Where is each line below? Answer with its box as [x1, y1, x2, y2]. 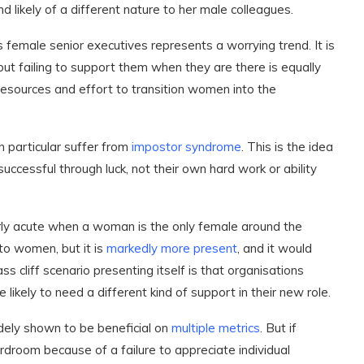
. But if [260, 320, 297, 336]
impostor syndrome [132, 139, 241, 154]
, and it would [237, 240, 312, 256]
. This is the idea [241, 139, 333, 154]
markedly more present [106, 240, 237, 256]
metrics [219, 320, 260, 336]
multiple [171, 320, 215, 336]
